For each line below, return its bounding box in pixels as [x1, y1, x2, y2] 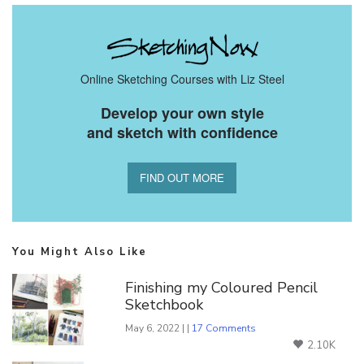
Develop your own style [100, 102, 264, 123]
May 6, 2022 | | [125, 321, 193, 335]
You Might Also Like [12, 244, 147, 259]
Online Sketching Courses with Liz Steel [80, 70, 284, 87]
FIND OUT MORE [140, 169, 224, 185]
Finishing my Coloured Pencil [125, 277, 318, 297]
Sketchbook [125, 294, 204, 314]
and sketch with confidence [86, 121, 278, 143]
